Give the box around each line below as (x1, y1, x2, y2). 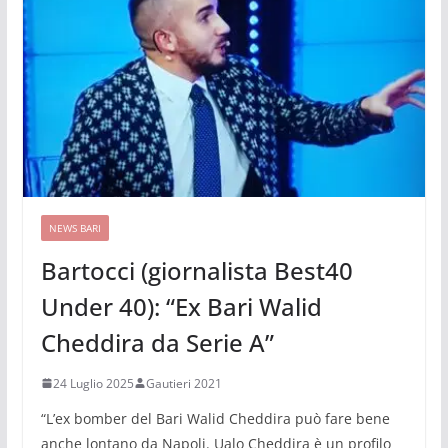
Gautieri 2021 (145, 374, 222, 392)
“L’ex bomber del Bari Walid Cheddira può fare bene (40, 408, 390, 428)
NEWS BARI (48, 220, 101, 235)
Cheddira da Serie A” (40, 325, 274, 359)
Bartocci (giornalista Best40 (40, 253, 353, 287)
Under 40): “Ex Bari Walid (40, 289, 322, 323)
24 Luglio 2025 (52, 374, 134, 392)
